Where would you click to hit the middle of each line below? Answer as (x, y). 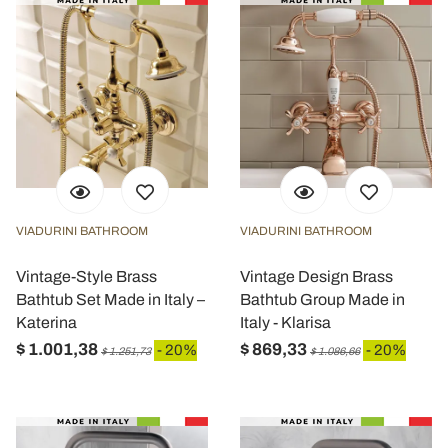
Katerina (46, 322)
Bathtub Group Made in (322, 299)
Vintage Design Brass (316, 276)
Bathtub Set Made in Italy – (110, 299)
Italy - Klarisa (285, 322)
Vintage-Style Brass (86, 276)
